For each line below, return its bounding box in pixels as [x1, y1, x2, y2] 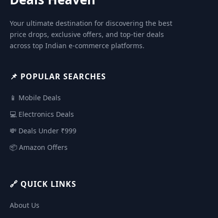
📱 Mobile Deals [10, 93, 61, 103]
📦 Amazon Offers [10, 143, 68, 152]
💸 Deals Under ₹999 [10, 126, 76, 136]
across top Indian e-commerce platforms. [10, 41, 145, 51]
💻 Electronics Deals [10, 109, 74, 119]
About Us [10, 200, 39, 210]
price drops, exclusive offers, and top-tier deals [10, 30, 164, 39]
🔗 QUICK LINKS [10, 179, 76, 190]
